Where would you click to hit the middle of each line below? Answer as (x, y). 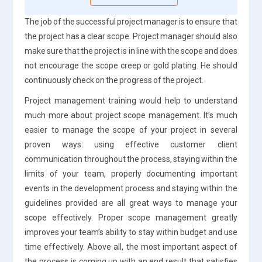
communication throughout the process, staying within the (131, 159)
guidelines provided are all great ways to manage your (131, 203)
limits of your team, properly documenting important (131, 173)
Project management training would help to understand (131, 100)
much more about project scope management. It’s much (131, 115)
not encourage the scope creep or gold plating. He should (131, 65)
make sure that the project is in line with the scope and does (131, 51)
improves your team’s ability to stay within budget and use (131, 232)
